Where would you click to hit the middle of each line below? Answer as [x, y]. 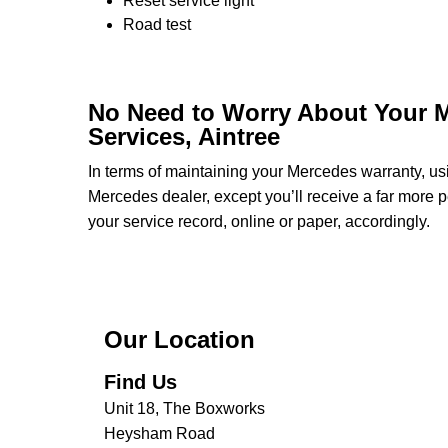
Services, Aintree [184, 136]
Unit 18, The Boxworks [184, 408]
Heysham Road [159, 433]
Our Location [179, 339]
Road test [157, 24]
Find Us [140, 382]
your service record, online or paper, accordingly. [259, 221]
